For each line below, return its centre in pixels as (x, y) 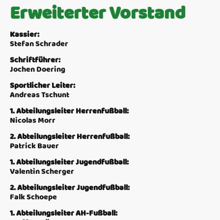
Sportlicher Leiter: (42, 85)
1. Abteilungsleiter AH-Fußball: (64, 213)
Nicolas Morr (33, 120)
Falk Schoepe (33, 197)
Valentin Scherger (42, 171)
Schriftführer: (35, 60)
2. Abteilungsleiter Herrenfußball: (70, 136)
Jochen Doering (38, 69)
